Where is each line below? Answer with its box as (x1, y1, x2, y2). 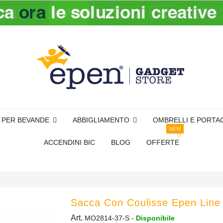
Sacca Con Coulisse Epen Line (70, 197, 221, 208)
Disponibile (135, 214, 175, 222)
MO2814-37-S (84, 214, 129, 222)
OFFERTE (146, 138, 179, 146)
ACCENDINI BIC (44, 138, 95, 146)
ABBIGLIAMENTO (73, 115, 131, 124)
